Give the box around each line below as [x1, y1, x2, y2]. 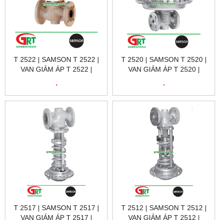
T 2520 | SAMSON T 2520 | [121, 55, 207, 64]
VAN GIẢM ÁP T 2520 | [128, 65, 200, 74]
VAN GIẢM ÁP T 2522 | [20, 65, 92, 74]
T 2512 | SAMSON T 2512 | [121, 204, 207, 212]
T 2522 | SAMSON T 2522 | [13, 55, 99, 64]
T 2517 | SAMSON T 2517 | [13, 204, 99, 212]
